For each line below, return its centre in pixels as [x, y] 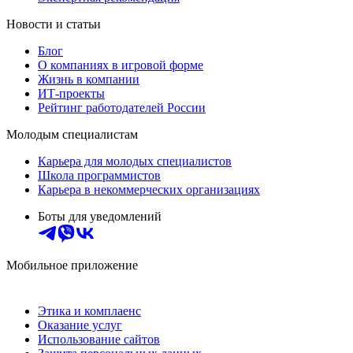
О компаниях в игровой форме [121, 65]
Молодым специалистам [72, 135]
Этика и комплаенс [89, 311]
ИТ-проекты [71, 94]
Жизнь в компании [89, 80]
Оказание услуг [80, 325]
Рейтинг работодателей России [122, 108]
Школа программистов [99, 176]
